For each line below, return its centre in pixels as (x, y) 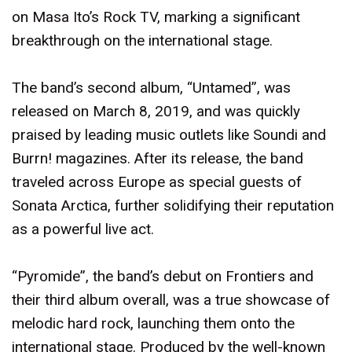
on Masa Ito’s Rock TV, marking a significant (156, 17)
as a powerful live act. (83, 229)
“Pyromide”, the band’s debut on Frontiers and (163, 276)
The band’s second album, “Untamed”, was (151, 88)
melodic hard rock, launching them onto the (153, 323)
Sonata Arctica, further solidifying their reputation (173, 205)
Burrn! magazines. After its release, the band (158, 158)
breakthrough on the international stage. (142, 40)
